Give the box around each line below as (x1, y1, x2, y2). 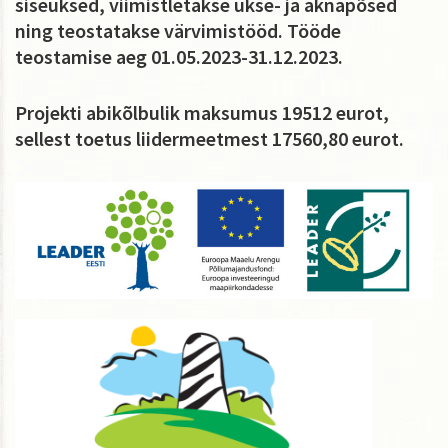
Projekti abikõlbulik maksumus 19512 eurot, (15, 99, 389, 125)
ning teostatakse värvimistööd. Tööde (15, 17, 341, 43)
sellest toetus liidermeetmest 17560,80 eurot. (15, 125, 404, 151)
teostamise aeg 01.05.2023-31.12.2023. (15, 43, 343, 69)
